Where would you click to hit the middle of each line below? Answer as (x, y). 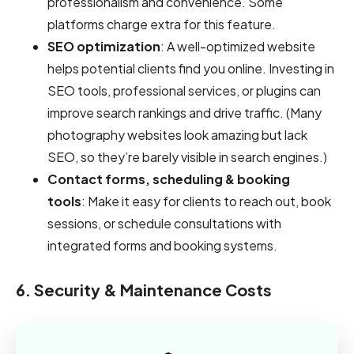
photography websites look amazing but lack (177, 134)
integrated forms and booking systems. (162, 245)
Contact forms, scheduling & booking (169, 179)
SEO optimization (104, 46)
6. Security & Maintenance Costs (144, 289)
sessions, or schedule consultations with (164, 223)
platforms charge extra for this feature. (162, 24)
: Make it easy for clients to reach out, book (206, 201)
